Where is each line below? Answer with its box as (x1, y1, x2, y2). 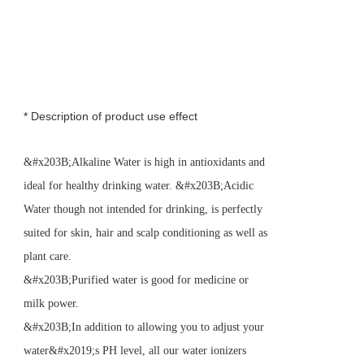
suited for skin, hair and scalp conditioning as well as (24, 226, 267, 239)
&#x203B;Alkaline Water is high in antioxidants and (24, 155, 265, 168)
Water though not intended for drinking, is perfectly (24, 202, 262, 215)
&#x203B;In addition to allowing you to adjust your (24, 320, 264, 333)
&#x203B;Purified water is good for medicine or (24, 273, 249, 286)
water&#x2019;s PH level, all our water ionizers (24, 344, 246, 357)
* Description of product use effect (24, 109, 197, 123)
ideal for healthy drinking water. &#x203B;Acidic (24, 179, 253, 192)
